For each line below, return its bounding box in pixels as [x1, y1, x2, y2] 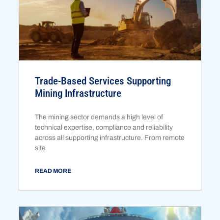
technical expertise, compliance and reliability [35, 124, 173, 132]
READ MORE [35, 167, 72, 175]
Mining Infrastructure [35, 87, 122, 100]
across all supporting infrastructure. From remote [35, 134, 185, 142]
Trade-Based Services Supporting [35, 75, 171, 87]
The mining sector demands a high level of [35, 113, 164, 121]
